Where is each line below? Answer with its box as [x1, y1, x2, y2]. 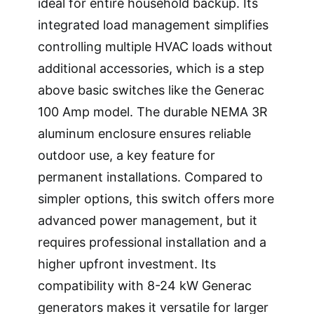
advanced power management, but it [38, 213, 257, 228]
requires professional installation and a [38, 235, 266, 250]
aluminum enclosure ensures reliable [38, 126, 251, 142]
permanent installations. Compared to [38, 170, 263, 185]
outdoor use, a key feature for [38, 148, 215, 163]
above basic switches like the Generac [38, 83, 264, 98]
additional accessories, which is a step [38, 61, 264, 76]
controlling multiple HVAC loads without [38, 39, 273, 55]
